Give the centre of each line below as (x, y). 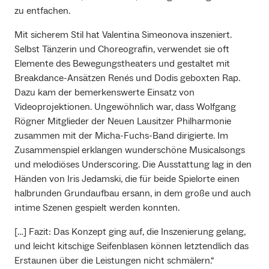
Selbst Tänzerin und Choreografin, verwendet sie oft (122, 50)
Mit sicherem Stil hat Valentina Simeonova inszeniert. (123, 35)
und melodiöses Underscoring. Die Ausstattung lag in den (133, 165)
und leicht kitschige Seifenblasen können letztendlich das (131, 246)
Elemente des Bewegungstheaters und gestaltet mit (122, 64)
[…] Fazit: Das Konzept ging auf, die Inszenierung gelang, (130, 232)
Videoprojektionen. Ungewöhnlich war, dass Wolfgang (125, 107)
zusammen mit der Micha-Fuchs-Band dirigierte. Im (121, 136)
